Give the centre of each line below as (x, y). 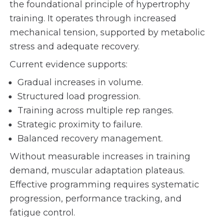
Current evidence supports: (69, 64)
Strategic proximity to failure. (80, 124)
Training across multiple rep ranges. (95, 110)
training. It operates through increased (93, 18)
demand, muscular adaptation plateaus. (97, 170)
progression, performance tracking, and (96, 199)
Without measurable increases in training (100, 156)
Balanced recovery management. (90, 139)
